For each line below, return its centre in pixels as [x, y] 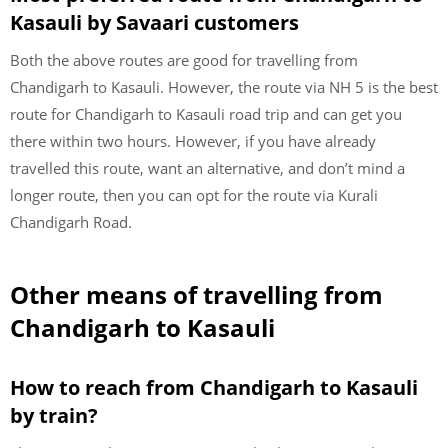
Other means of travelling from [196, 294]
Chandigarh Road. [71, 221]
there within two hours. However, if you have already [193, 140]
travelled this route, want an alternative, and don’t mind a [207, 167]
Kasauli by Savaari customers [154, 22]
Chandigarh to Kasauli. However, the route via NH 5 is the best [224, 86]
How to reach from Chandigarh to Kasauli [214, 387]
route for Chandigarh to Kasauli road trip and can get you [206, 113]
